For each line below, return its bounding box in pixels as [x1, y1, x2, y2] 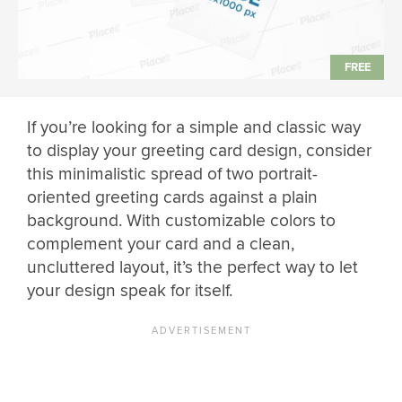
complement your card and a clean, [27, 232, 294, 255]
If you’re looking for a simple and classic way [27, 116, 361, 138]
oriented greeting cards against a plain [27, 186, 318, 208]
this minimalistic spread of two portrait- [27, 162, 318, 185]
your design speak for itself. [27, 279, 232, 301]
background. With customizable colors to [27, 209, 336, 232]
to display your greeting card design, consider [27, 139, 371, 162]
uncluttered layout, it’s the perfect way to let [27, 256, 358, 278]
